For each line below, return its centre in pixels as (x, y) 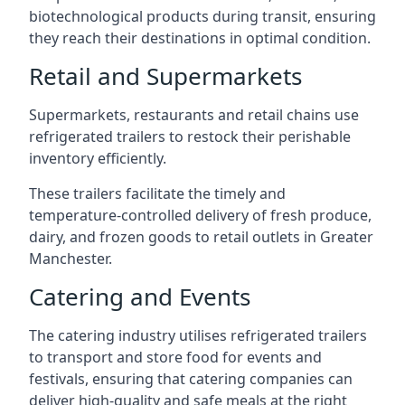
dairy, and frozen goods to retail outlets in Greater (201, 237)
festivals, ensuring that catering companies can (191, 379)
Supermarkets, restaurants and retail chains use (194, 115)
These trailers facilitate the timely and (157, 193)
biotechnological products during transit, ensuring (202, 16)
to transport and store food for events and (175, 357)
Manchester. (71, 259)
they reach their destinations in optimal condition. (200, 38)
